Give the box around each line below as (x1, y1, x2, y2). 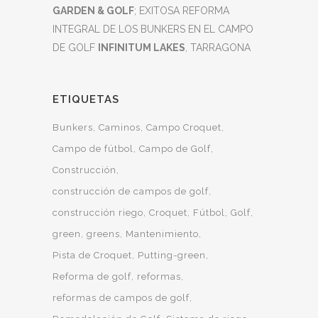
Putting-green (138, 250, 206, 261)
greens (87, 229, 120, 239)
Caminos (99, 122, 141, 133)
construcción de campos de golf (53, 186, 209, 197)
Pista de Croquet (53, 250, 132, 261)
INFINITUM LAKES (98, 42, 185, 53)
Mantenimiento (126, 229, 199, 239)
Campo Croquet (146, 122, 221, 133)
